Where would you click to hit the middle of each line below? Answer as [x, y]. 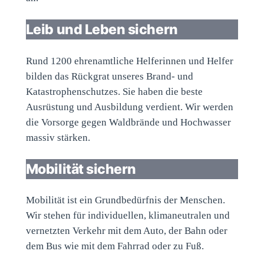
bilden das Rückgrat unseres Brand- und [109, 76]
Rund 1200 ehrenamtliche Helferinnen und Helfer [129, 61]
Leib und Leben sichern [102, 30]
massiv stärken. [58, 137]
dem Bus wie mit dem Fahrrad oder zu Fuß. [115, 246]
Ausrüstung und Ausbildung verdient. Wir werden [129, 107]
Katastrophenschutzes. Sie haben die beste [114, 91]
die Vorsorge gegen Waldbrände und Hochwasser [128, 122]
